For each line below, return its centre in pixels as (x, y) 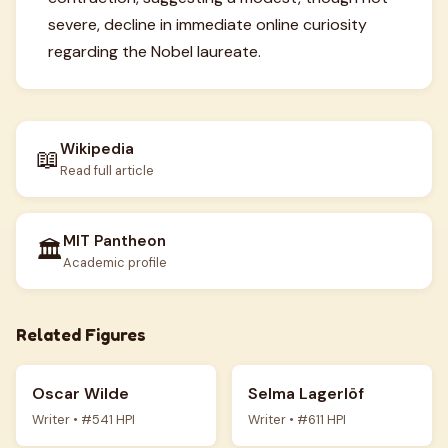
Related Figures (81, 334)
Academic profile (115, 262)
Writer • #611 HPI (297, 419)
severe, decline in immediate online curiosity (207, 24)
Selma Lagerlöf (306, 393)
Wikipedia (97, 149)
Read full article (107, 170)
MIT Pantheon (114, 241)
